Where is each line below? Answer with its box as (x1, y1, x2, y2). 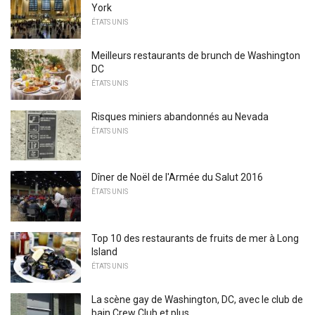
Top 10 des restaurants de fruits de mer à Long (91, 233, 299, 245)
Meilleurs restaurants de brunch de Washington (91, 50, 300, 62)
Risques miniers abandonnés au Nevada (91, 110, 269, 122)
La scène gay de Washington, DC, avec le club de (91, 293, 303, 305)
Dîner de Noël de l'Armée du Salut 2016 (91, 172, 263, 184)
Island (91, 246, 117, 258)
